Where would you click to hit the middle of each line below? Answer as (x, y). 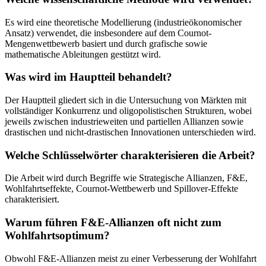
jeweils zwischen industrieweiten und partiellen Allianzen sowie (124, 122)
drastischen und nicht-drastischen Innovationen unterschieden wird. (130, 132)
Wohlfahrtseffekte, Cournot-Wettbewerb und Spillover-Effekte (121, 189)
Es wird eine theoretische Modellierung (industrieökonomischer (123, 22)
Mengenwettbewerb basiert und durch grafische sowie (106, 43)
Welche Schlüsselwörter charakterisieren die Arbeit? (130, 155)
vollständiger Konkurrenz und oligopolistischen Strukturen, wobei (128, 111)
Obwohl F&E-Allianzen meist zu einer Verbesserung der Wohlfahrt (131, 258)
